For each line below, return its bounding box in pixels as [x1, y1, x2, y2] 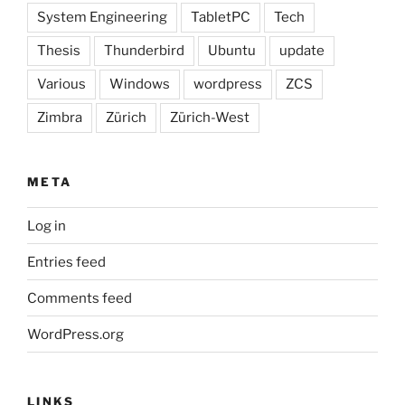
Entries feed [27, 253, 106, 270]
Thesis [37, 42, 80, 59]
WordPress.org [27, 325, 124, 343]
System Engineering [37, 8, 167, 25]
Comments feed [27, 289, 132, 306]
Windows [109, 75, 170, 92]
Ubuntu [208, 42, 256, 59]
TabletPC [191, 8, 250, 25]
